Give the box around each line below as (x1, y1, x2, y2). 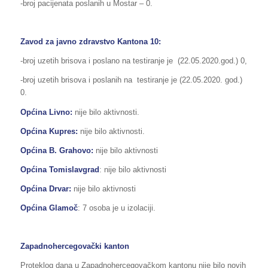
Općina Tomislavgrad (20, 165, 99, 174)
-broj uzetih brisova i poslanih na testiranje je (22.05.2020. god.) (20, 75, 242, 85)
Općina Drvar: (20, 184, 71, 193)
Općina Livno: (20, 107, 75, 117)
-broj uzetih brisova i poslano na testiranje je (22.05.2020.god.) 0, (20, 56, 247, 66)
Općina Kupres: (20, 126, 78, 136)
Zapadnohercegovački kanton (20, 241, 129, 251)
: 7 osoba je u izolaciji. (77, 203, 156, 212)
